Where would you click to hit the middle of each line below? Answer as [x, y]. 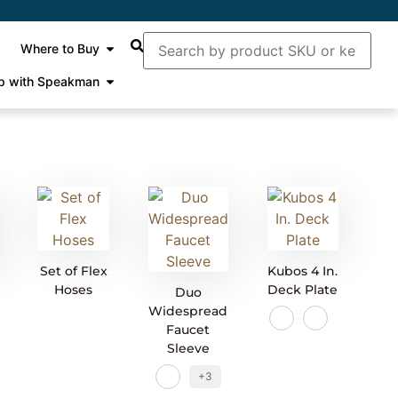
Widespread [188, 311]
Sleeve [188, 349]
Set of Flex [73, 271]
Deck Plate [303, 290]
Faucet [188, 330]
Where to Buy [60, 48]
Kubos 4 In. [303, 271]
